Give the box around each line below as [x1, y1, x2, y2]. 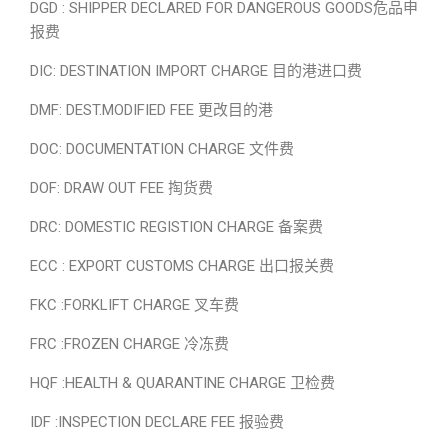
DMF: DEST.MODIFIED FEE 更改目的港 [30, 101, 273, 119]
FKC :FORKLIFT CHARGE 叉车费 [30, 296, 239, 314]
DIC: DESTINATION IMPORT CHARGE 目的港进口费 [30, 62, 362, 80]
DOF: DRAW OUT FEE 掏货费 [30, 179, 213, 197]
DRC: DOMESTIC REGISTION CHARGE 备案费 [30, 218, 323, 236]
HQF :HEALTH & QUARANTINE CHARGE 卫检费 [30, 374, 335, 392]
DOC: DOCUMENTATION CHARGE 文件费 [30, 140, 294, 158]
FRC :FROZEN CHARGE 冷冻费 [30, 335, 229, 353]
